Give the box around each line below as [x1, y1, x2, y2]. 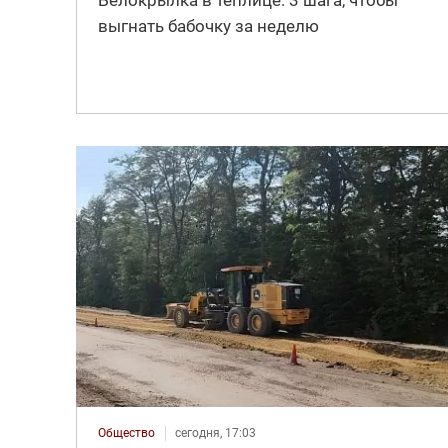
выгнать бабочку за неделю [97, 15, 319, 36]
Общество [97, 425, 155, 440]
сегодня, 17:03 [174, 425, 256, 440]
